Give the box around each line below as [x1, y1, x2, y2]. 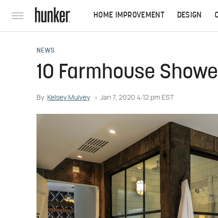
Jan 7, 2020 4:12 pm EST [100, 94, 174, 101]
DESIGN [177, 12, 202, 19]
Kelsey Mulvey [47, 94, 90, 101]
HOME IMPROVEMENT [93, 12, 164, 19]
